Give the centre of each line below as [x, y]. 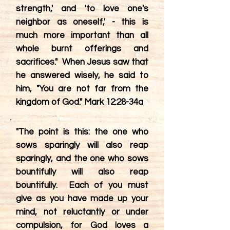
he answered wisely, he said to [82, 75]
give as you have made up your [82, 199]
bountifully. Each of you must [82, 185]
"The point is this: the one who [82, 132]
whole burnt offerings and [82, 49]
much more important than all [82, 35]
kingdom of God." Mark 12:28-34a [80, 102]
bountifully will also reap [82, 172]
